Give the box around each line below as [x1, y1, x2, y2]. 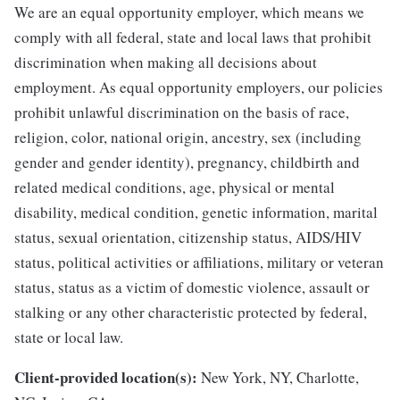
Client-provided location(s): [14, 366, 197, 389]
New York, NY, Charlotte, [201, 367, 359, 388]
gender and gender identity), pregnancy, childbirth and [14, 152, 360, 173]
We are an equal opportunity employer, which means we [14, 2, 364, 23]
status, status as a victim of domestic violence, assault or [14, 277, 370, 298]
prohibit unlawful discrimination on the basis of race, [14, 102, 349, 123]
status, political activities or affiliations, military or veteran [14, 252, 384, 273]
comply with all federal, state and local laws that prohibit [14, 27, 371, 48]
